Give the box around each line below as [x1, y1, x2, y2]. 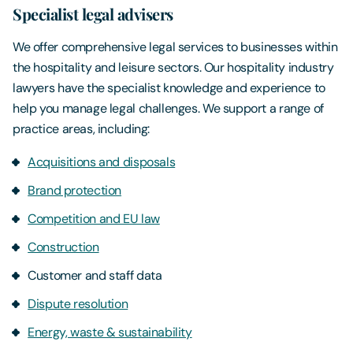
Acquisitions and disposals [28, 154, 176, 171]
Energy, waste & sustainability [28, 324, 192, 341]
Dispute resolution [28, 295, 128, 313]
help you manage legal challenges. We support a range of [13, 100, 324, 117]
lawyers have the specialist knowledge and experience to [13, 80, 325, 97]
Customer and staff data [28, 267, 162, 284]
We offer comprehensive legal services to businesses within [13, 39, 338, 56]
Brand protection [28, 182, 122, 199]
